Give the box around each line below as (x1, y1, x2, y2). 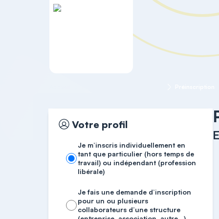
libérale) (78, 167, 105, 175)
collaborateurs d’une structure (78, 205, 181, 214)
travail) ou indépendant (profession (78, 158, 197, 167)
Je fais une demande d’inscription (78, 188, 192, 196)
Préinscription (175, 83, 215, 90)
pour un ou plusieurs (78, 197, 149, 205)
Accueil (49, 83, 70, 90)
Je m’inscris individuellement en (78, 141, 186, 149)
